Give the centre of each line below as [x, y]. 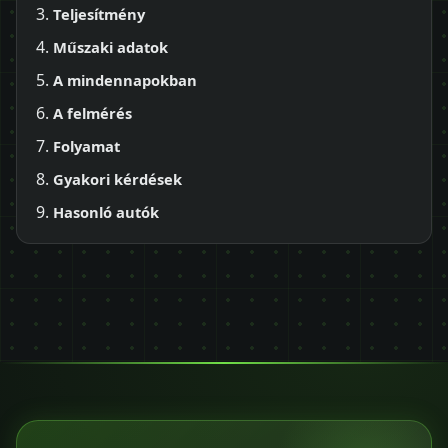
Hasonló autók [106, 212]
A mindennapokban [125, 80]
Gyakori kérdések [117, 179]
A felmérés [92, 113]
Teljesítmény [99, 14]
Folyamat [86, 146]
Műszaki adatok [110, 47]
